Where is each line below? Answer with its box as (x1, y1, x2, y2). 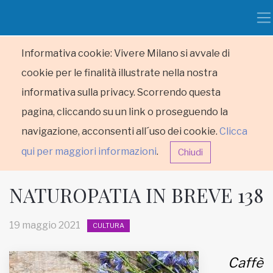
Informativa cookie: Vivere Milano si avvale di (21, 48, 230, 59)
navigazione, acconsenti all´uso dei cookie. (21, 126, 219, 137)
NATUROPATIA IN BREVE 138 (9, 182, 264, 208)
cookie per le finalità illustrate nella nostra (21, 67, 218, 79)
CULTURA (93, 221, 124, 230)
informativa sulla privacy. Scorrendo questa (21, 87, 221, 98)
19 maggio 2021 (9, 219, 80, 231)
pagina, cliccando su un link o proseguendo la (21, 106, 228, 118)
